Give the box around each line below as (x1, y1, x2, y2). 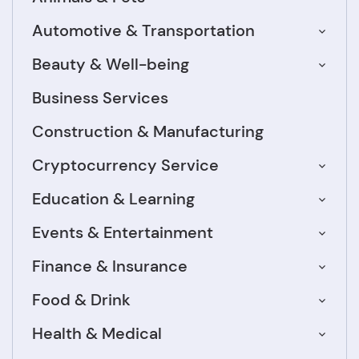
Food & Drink (32, 289, 131, 311)
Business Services (32, 87, 168, 109)
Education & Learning (32, 188, 195, 210)
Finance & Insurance (32, 256, 188, 277)
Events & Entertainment (32, 222, 213, 244)
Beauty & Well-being (32, 54, 189, 75)
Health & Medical (32, 323, 162, 345)
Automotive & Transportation (32, 20, 255, 42)
